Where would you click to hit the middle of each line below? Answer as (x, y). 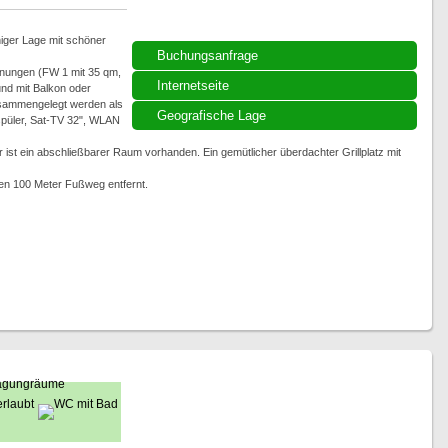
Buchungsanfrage (207, 55)
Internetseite (192, 85)
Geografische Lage (211, 115)
